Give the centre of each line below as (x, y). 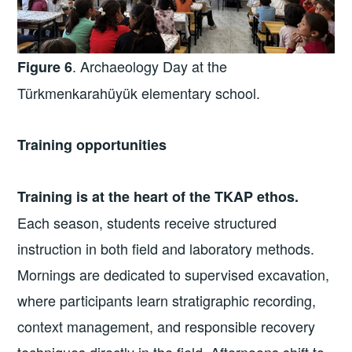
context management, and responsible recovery (167, 326)
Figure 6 (45, 66)
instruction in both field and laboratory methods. (166, 249)
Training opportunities (92, 145)
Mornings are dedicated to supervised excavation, (174, 275)
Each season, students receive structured (147, 223)
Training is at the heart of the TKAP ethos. (158, 197)
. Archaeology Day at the (150, 66)
